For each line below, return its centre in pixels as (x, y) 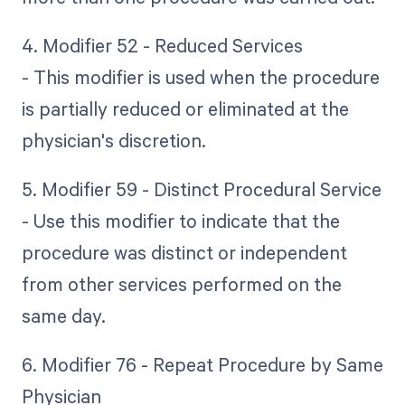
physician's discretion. (113, 141)
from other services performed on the (181, 284)
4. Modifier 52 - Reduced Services (162, 46)
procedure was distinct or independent (184, 253)
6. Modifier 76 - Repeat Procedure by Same (202, 365)
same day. (63, 316)
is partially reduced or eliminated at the (185, 109)
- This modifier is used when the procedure (200, 77)
